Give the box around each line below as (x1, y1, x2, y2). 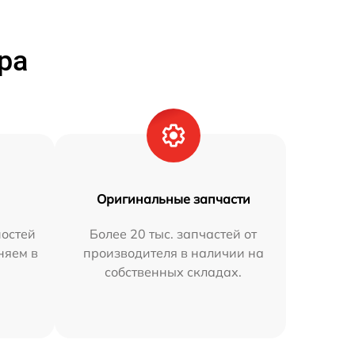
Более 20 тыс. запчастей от (90, 226, 258, 242)
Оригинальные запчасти (96, 191, 250, 207)
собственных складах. (105, 264, 242, 280)
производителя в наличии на (82, 245, 264, 261)
